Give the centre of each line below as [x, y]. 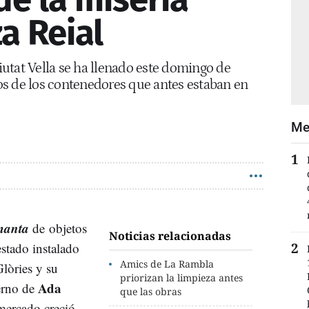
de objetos [58, 228]
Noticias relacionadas [170, 236]
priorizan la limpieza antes [182, 277]
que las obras [151, 291]
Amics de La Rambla [167, 263]
